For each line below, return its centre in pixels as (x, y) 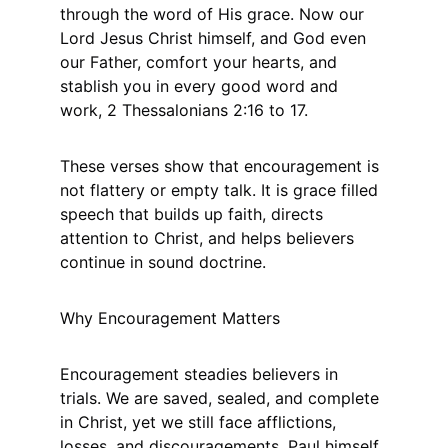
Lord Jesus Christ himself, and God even (215, 38)
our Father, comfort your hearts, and (201, 62)
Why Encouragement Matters (170, 318)
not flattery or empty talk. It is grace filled (221, 190)
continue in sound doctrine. (163, 262)
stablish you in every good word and (201, 86)
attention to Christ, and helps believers (209, 238)
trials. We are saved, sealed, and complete (222, 398)
